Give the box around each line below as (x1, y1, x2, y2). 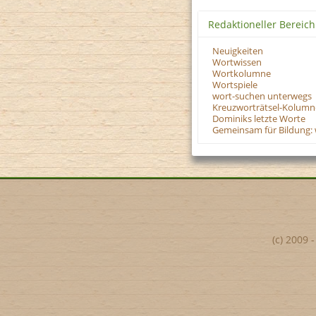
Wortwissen (212, 56, 262, 69)
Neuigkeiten (212, 45, 263, 58)
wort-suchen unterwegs (212, 90, 312, 103)
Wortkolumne (212, 68, 271, 80)
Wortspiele (212, 79, 257, 92)
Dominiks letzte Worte (212, 113, 305, 126)
